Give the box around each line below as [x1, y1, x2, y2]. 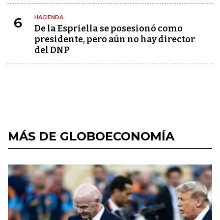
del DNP [34, 45, 70, 55]
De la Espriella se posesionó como [34, 23, 183, 34]
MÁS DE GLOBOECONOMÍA [8, 129, 174, 143]
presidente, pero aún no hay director [34, 34, 195, 45]
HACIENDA [34, 14, 63, 21]
